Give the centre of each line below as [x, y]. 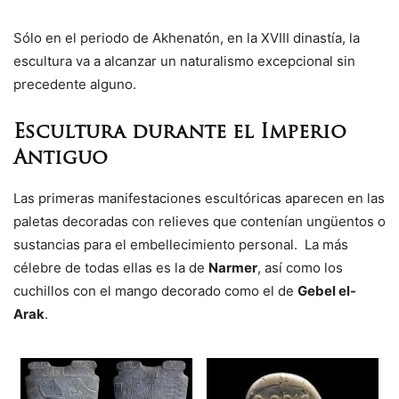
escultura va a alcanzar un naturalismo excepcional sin [184, 61]
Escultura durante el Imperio [180, 134]
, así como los [300, 268]
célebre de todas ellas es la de [111, 268]
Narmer [233, 268]
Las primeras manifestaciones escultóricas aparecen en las [199, 199]
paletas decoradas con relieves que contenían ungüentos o [199, 222]
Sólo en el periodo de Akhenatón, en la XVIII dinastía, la [187, 38]
